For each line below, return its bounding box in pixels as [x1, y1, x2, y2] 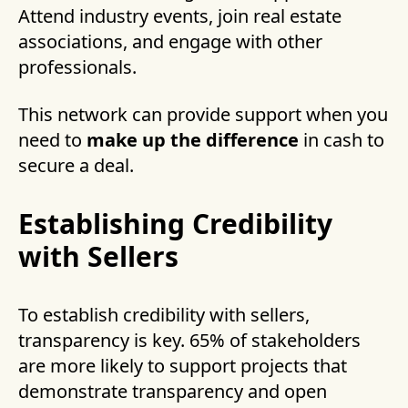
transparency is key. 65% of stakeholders [18, 328, 361, 353]
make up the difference [87, 127, 299, 153]
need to [18, 127, 87, 153]
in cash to [299, 127, 384, 153]
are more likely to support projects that [18, 353, 347, 379]
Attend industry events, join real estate [18, 4, 342, 29]
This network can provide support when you [18, 102, 388, 127]
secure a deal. [18, 153, 134, 178]
